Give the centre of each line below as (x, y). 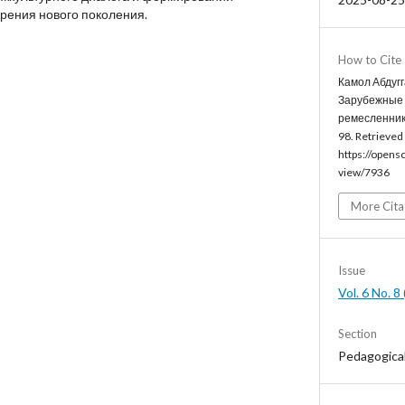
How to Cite (370, 60)
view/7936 (364, 173)
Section (358, 334)
